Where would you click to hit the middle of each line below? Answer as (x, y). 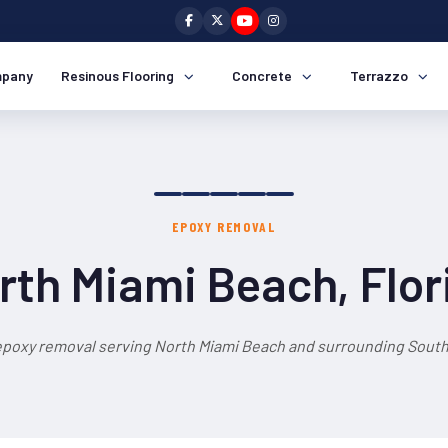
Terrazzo (379, 75)
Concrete (262, 75)
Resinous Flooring (117, 75)
